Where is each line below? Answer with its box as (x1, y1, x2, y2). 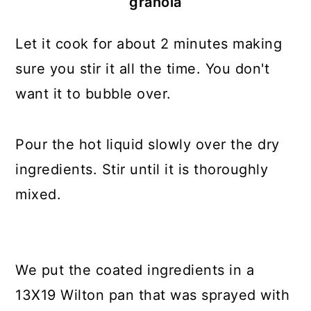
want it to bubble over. (15, 85, 171, 102)
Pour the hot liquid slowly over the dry (15, 136, 280, 153)
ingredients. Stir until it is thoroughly (15, 161, 269, 178)
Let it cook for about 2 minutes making (15, 35, 283, 52)
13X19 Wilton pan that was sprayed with (15, 287, 290, 303)
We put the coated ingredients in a (15, 262, 255, 278)
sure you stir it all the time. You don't (15, 60, 270, 77)
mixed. (15, 186, 62, 203)
